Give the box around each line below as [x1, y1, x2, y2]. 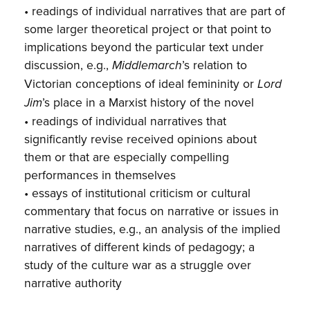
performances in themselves [24, 165, 176, 183]
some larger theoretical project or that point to [24, 19, 272, 37]
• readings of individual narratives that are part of [24, 1, 286, 19]
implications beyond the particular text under [24, 37, 264, 55]
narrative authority [24, 273, 122, 291]
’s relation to [182, 55, 248, 73]
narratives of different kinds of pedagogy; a [24, 237, 255, 255]
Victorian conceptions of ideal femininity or [24, 74, 258, 92]
